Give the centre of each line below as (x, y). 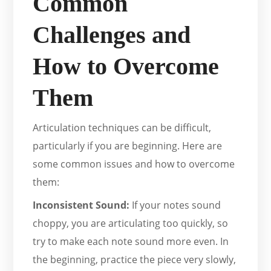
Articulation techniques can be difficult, (122, 128)
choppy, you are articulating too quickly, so (131, 224)
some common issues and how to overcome (134, 164)
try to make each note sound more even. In (131, 242)
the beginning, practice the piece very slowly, (135, 260)
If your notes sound (175, 205)
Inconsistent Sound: (81, 205)
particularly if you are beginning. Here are (128, 146)
